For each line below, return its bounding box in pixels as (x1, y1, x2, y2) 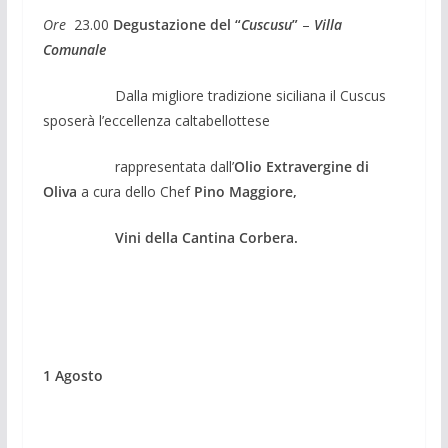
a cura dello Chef (76, 181, 194, 201)
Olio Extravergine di (233, 156, 369, 176)
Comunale (42, 39, 106, 59)
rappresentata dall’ (42, 156, 234, 176)
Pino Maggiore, (193, 181, 297, 201)
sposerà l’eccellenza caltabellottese (42, 110, 282, 130)
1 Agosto (42, 365, 103, 385)
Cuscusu (240, 14, 292, 34)
